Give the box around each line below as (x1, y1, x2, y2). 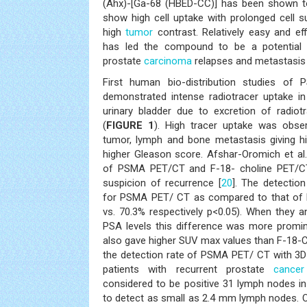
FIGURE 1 (106, 119, 154, 132)
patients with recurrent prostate (103, 263, 274, 275)
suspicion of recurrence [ (103, 177, 221, 189)
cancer (273, 263, 305, 275)
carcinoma (144, 55, 192, 67)
